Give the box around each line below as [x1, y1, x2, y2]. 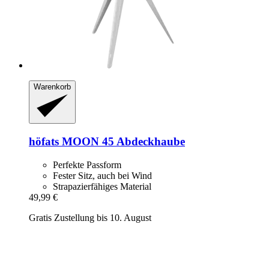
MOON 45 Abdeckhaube [59, 135, 185, 148]
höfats [29, 135, 59, 148]
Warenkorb [34, 82, 71, 91]
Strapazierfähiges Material [53, 181, 151, 192]
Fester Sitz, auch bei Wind [53, 170, 152, 181]
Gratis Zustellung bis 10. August [29, 212, 151, 223]
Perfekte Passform [53, 159, 121, 170]
